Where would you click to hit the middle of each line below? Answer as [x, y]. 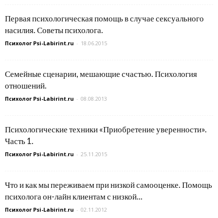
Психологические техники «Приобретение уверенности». [106, 129]
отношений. [26, 85]
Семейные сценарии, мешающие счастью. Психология [101, 74]
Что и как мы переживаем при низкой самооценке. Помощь [109, 185]
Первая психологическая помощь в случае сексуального [104, 18]
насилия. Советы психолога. [54, 30]
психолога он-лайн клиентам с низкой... [74, 196]
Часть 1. [19, 141]
